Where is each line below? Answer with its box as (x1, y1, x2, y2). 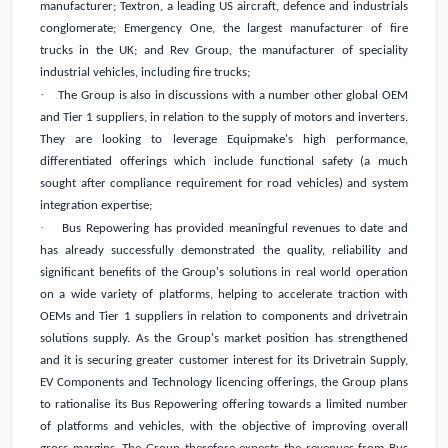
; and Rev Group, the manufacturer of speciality (134, 44, 409, 58)
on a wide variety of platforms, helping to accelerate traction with (40, 288, 408, 302)
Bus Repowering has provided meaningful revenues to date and (62, 222, 409, 236)
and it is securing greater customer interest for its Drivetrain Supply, (40, 354, 408, 368)
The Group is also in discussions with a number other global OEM (58, 89, 409, 103)
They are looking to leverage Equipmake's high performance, (40, 133, 408, 147)
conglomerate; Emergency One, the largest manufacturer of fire (40, 22, 408, 36)
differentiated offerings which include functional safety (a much (40, 155, 408, 169)
